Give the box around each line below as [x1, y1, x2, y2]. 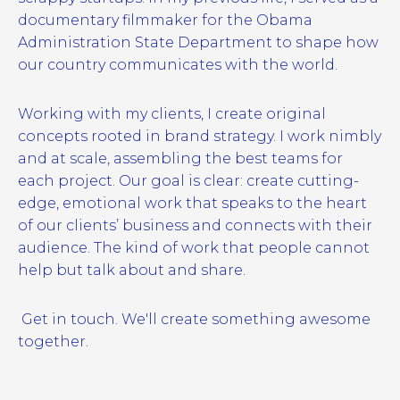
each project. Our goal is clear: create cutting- [17, 171, 359, 189]
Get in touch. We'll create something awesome [17, 310, 371, 328]
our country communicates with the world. [17, 55, 341, 73]
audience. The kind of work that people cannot [17, 238, 370, 256]
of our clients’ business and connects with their [17, 216, 372, 234]
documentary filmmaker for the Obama [17, 11, 312, 29]
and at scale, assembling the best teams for [17, 149, 343, 167]
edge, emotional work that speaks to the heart [17, 194, 367, 212]
